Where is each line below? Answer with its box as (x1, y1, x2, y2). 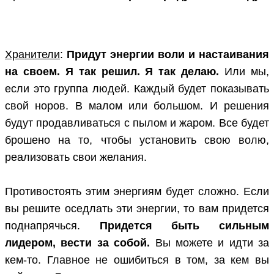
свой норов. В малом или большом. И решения (5, 100, 269, 113)
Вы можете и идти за (150, 237, 269, 250)
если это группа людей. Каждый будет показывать (5, 83, 269, 95)
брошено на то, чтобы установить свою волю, (5, 134, 269, 147)
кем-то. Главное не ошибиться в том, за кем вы (5, 254, 269, 267)
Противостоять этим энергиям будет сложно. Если (5, 185, 269, 198)
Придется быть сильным (99, 220, 270, 232)
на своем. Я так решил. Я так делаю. (5, 65, 220, 78)
